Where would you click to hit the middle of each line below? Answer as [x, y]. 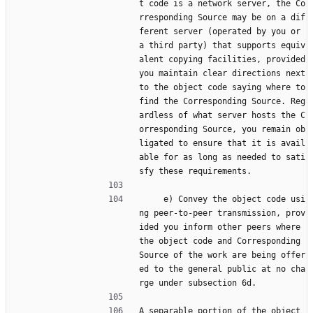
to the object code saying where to [222, 88]
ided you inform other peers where [220, 227]
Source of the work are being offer [222, 255]
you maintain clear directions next [222, 74]
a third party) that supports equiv [222, 46]
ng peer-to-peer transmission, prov [222, 213]
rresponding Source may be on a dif [222, 18]
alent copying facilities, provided [222, 60]
